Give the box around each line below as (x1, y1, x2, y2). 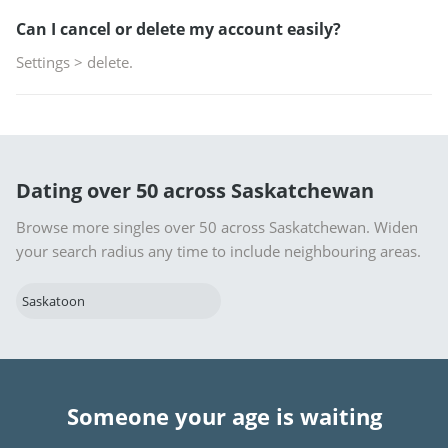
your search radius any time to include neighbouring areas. (16, 241, 421, 261)
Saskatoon (22, 292, 85, 310)
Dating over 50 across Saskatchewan (16, 177, 374, 204)
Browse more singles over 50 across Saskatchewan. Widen (16, 217, 418, 237)
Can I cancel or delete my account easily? (16, 18, 341, 40)
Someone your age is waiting (66, 401, 382, 431)
